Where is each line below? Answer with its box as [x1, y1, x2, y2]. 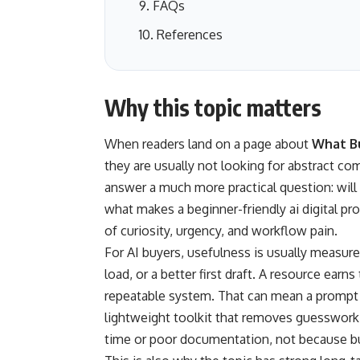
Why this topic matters [104, 93, 321, 122]
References [157, 27, 223, 43]
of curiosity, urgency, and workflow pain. [104, 222, 337, 239]
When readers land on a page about [104, 135, 312, 152]
